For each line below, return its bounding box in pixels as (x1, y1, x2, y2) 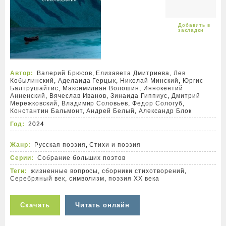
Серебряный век (10, 175, 65, 182)
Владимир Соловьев (61, 100, 129, 107)
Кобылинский (10, 77, 54, 84)
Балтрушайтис (10, 85, 59, 92)
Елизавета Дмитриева (96, 70, 169, 77)
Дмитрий (171, 92, 200, 99)
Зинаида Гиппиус (110, 92, 167, 99)
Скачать (20, 201, 50, 209)
